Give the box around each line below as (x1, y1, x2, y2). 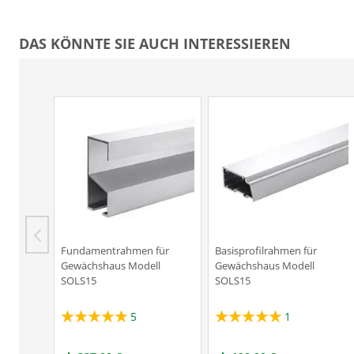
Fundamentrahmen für (61, 243, 169, 258)
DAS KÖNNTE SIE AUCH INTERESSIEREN (19, 34, 291, 53)
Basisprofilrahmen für (215, 243, 317, 258)
